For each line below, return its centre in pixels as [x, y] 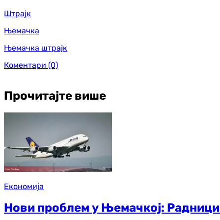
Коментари [25, 65]
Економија [24, 186]
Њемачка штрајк [36, 48]
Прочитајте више [55, 96]
